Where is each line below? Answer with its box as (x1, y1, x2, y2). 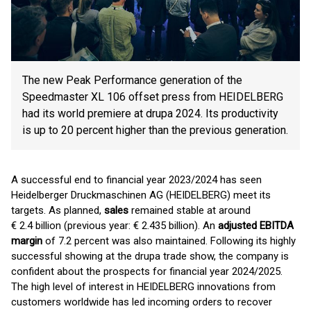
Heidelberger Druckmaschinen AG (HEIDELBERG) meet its (11, 189, 271, 201)
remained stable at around (128, 204, 251, 217)
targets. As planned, (11, 204, 104, 217)
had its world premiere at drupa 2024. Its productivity (22, 107, 278, 120)
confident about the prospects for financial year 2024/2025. (11, 265, 283, 278)
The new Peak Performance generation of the (22, 74, 242, 87)
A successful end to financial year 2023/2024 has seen (11, 174, 262, 186)
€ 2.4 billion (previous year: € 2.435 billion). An (11, 219, 218, 232)
